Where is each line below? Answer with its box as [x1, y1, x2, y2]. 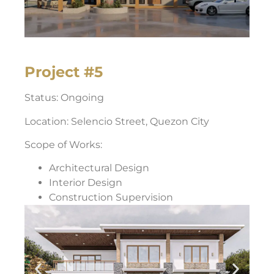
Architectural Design [49, 162, 149, 174]
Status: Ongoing [24, 92, 104, 104]
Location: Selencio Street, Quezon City [24, 115, 209, 127]
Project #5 [24, 63, 103, 81]
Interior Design [49, 177, 122, 189]
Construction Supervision [49, 191, 173, 204]
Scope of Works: [24, 138, 102, 150]
